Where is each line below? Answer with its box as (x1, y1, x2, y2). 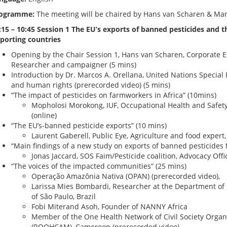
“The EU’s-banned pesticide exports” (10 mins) (11, 121, 167, 130)
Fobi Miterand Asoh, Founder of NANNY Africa (31, 202, 187, 211)
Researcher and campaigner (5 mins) (11, 60, 136, 69)
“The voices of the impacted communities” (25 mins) (11, 161, 186, 171)
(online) (31, 110, 57, 120)
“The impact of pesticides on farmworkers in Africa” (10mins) (11, 90, 216, 100)
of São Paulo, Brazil (31, 192, 96, 201)
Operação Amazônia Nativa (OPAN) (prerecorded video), (31, 171, 220, 181)
